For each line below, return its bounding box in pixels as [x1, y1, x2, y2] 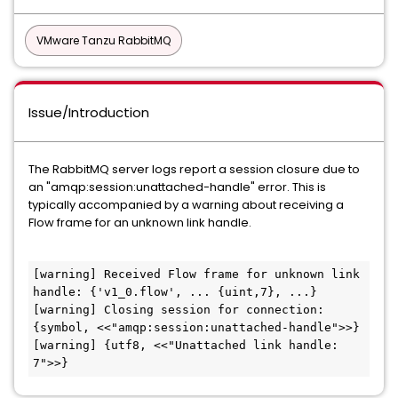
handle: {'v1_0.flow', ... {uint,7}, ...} [33, 285, 317, 298]
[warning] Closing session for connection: [33, 303, 324, 316]
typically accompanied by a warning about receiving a [28, 196, 344, 213]
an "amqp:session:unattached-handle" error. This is [28, 179, 326, 195]
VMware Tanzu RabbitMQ [36, 33, 171, 48]
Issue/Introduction [28, 103, 149, 122]
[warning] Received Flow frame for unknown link [33, 267, 360, 281]
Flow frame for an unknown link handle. [28, 214, 251, 231]
